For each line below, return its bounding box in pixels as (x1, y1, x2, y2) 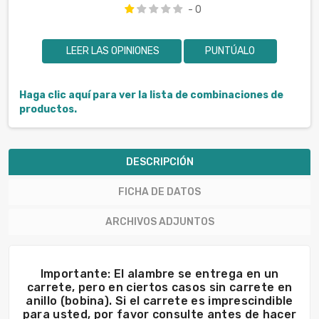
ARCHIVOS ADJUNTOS (105, 216, 214, 229)
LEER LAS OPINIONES (63, 45, 159, 58)
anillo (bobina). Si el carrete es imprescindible (26, 294, 293, 308)
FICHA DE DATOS (118, 186, 201, 199)
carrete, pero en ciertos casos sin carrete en (26, 281, 293, 295)
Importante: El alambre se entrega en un (40, 267, 279, 281)
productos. (19, 103, 77, 116)
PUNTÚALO (205, 45, 256, 58)
